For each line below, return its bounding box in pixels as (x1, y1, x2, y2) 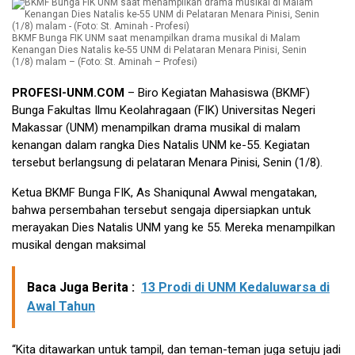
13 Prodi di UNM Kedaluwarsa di (141, 280, 330, 296)
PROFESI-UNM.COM (12, 86, 124, 101)
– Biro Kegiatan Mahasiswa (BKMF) (124, 86, 310, 101)
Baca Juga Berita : (27, 280, 135, 296)
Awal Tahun (27, 299, 95, 315)
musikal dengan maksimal (12, 238, 146, 253)
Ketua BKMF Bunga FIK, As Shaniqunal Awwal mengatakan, (12, 185, 317, 200)
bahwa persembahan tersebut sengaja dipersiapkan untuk (12, 203, 311, 218)
